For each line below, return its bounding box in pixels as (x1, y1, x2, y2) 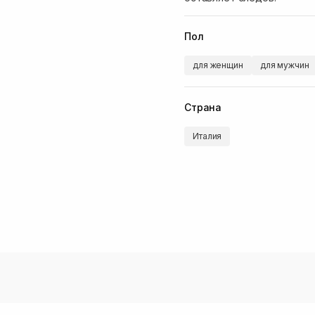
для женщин (193, 60, 243, 70)
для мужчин (259, 60, 309, 70)
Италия (193, 131, 222, 141)
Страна (184, 101, 222, 113)
